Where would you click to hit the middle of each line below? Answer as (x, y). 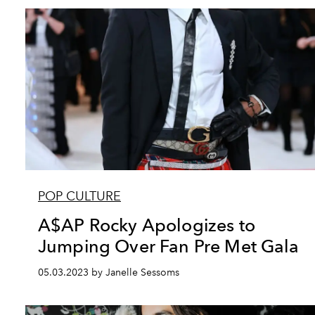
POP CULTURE (79, 196)
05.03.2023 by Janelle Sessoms (109, 272)
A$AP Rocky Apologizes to (147, 225)
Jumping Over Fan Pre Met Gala (169, 246)
